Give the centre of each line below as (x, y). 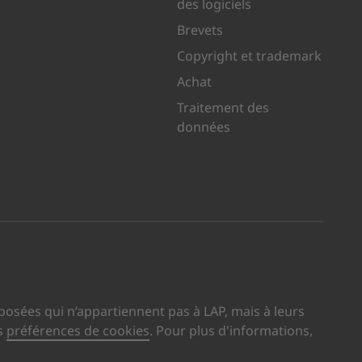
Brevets (200, 30)
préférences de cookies (78, 331)
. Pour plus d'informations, (231, 331)
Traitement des (223, 108)
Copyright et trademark (249, 56)
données (203, 127)
